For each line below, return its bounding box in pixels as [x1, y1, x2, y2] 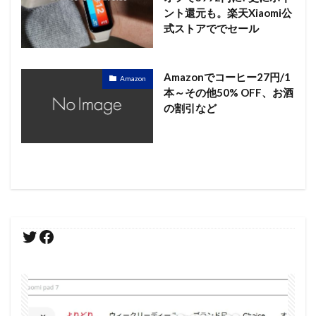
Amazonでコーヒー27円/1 [163, 70, 291, 83]
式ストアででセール [163, 21, 259, 35]
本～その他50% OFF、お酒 [163, 85, 293, 99]
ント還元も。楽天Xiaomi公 [163, 6, 292, 19]
